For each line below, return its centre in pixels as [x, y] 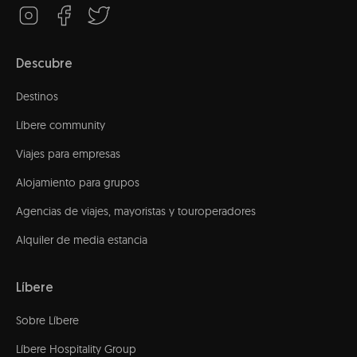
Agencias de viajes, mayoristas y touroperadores [136, 212]
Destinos [37, 97]
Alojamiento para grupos [78, 183]
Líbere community [61, 126]
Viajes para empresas [68, 154]
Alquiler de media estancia [82, 240]
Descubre [44, 65]
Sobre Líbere [47, 321]
